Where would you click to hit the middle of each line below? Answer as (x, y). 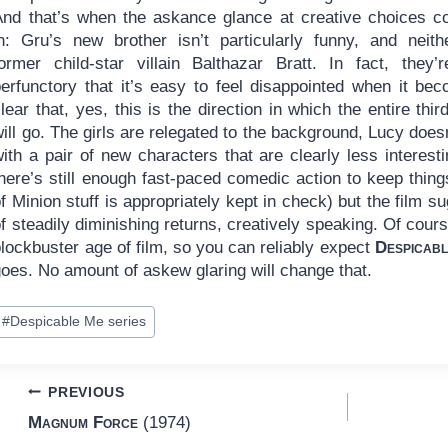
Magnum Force (82, 423)
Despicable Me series (77, 322)
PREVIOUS (86, 392)
